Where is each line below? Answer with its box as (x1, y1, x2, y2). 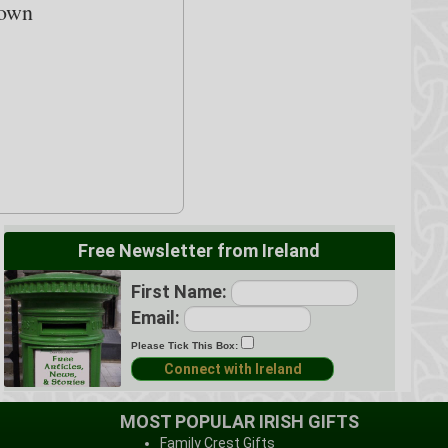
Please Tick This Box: (131, 339, 239, 351)
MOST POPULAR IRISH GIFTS (119, 410, 359, 432)
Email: (131, 306, 181, 328)
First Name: (131, 280, 228, 302)
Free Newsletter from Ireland (78, 239, 321, 261)
